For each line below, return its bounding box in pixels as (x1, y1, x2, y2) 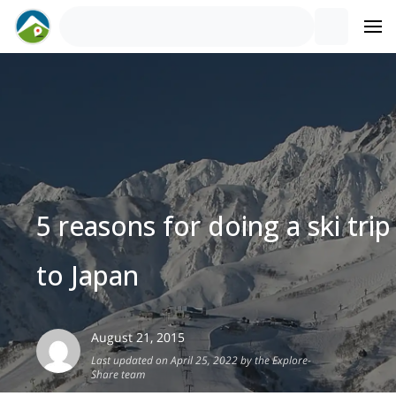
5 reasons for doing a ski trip (36, 208, 392, 244)
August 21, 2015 (91, 329, 186, 346)
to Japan (36, 257, 140, 293)
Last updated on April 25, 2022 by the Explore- (91, 353, 312, 368)
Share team (91, 367, 146, 382)
